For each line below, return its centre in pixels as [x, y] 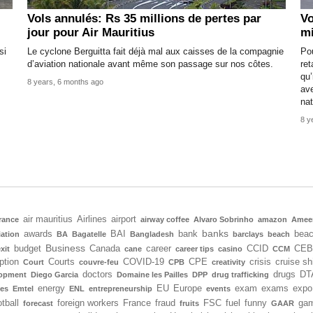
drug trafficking [240, 274]
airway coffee [165, 219]
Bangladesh [152, 234]
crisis [260, 262]
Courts [61, 262]
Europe [188, 288]
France [137, 303]
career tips [195, 248]
